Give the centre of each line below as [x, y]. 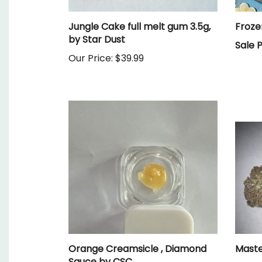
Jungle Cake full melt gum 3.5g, [139, 26]
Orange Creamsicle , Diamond [137, 249]
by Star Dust [97, 39]
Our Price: [91, 58]
